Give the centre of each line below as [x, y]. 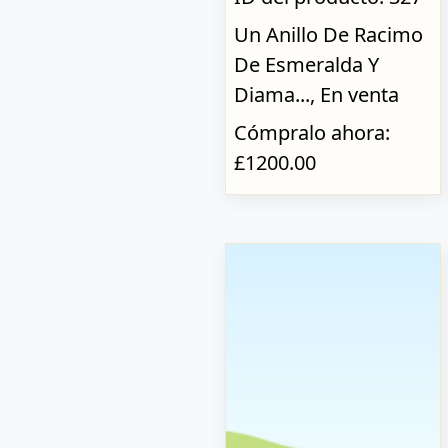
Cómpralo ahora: [311, 132]
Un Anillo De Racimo [328, 34]
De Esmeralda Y [306, 64]
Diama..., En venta [316, 94]
